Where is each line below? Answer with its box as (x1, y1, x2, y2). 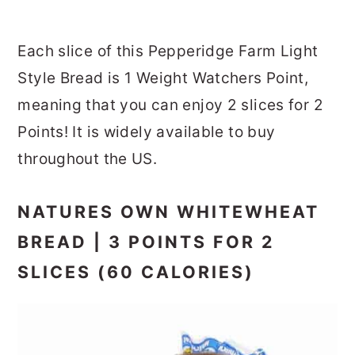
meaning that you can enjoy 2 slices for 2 (17, 95, 323, 114)
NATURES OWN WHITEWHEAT (17, 200, 320, 222)
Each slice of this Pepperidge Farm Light (17, 41, 319, 60)
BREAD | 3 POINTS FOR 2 (17, 231, 275, 252)
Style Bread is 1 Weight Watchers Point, (17, 68, 309, 87)
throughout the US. (17, 149, 158, 168)
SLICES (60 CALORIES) (17, 261, 255, 282)
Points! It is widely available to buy (17, 122, 276, 141)
